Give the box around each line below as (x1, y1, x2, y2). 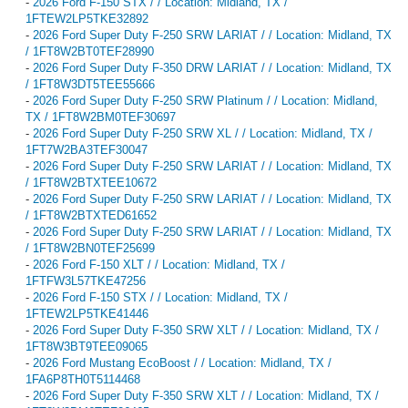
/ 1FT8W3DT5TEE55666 (25, 76, 155, 91)
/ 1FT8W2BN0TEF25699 (25, 240, 155, 255)
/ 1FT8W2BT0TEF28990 (25, 44, 154, 58)
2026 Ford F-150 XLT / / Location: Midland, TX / (33, 257, 285, 271)
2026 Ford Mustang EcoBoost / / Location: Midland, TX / (33, 355, 331, 370)
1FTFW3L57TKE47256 (25, 273, 146, 288)
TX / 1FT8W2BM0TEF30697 (25, 109, 176, 124)
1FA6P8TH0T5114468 (25, 372, 140, 386)
